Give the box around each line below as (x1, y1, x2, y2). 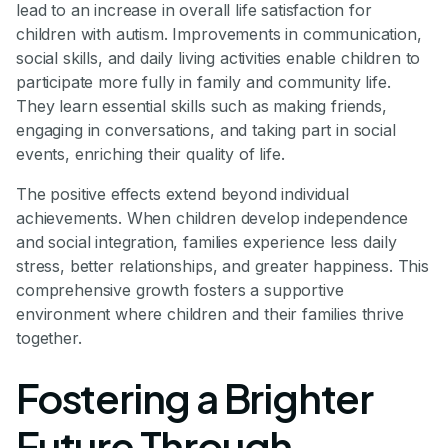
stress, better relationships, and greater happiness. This (16, 255, 429, 276)
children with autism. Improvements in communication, (16, 23, 422, 44)
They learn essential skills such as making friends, (16, 95, 387, 116)
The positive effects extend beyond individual (16, 183, 349, 204)
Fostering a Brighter (16, 371, 373, 423)
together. (16, 327, 82, 348)
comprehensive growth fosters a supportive (16, 279, 344, 300)
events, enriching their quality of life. (16, 143, 285, 164)
